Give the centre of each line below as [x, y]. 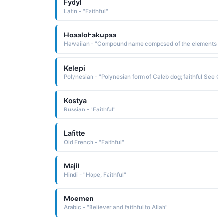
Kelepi [74, 68]
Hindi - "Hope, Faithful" [95, 175]
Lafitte [74, 133]
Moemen [79, 199]
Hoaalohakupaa [90, 35]
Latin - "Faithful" [86, 11]
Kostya [75, 100]
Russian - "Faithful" [90, 109]
